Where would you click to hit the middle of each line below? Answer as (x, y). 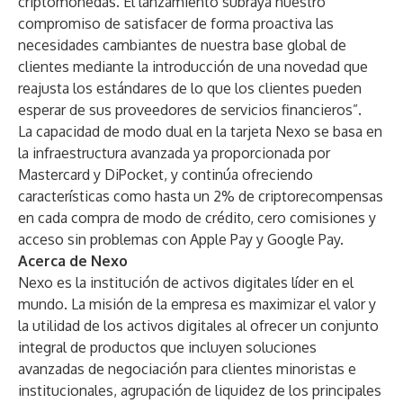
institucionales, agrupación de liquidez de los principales (200, 390)
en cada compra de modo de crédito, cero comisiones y (197, 218)
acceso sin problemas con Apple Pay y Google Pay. (181, 239)
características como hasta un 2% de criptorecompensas (201, 196)
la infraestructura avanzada (106, 153)
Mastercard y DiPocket (91, 175)
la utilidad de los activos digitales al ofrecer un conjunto (198, 326)
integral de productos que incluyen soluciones (167, 347)
